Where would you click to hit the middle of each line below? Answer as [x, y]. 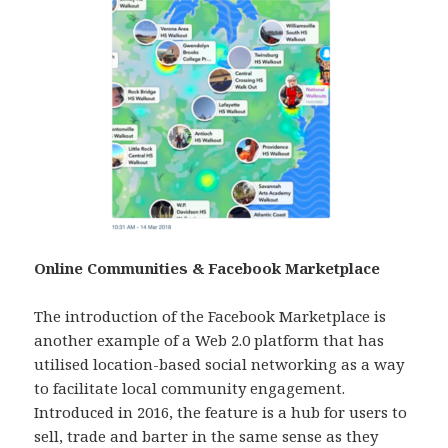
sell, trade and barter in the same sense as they [206, 435]
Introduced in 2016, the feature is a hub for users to [221, 411]
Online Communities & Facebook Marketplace [207, 267]
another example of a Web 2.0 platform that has [209, 339]
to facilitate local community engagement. [190, 387]
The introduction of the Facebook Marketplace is [210, 315]
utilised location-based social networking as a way [219, 363]
